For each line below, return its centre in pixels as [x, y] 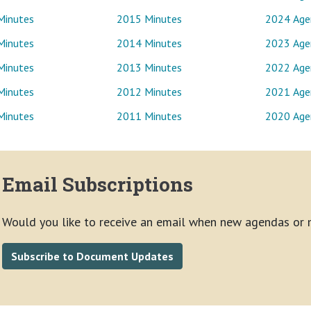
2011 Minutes [150, 116]
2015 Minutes [150, 19]
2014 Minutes [150, 43]
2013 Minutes [150, 68]
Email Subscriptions [98, 185]
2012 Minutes [150, 92]
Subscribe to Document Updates [92, 257]
